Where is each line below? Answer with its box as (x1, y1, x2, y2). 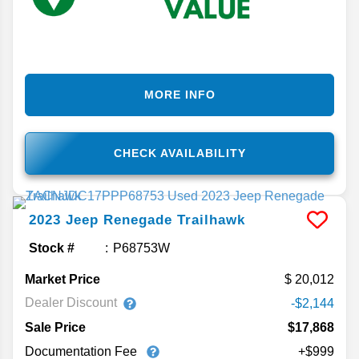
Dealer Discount (25, 296, 117, 310)
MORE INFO (143, 87, 216, 101)
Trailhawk (177, 212, 245, 228)
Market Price (25, 272, 100, 286)
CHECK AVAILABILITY (113, 146, 246, 159)
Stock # (29, 240, 75, 255)
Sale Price (25, 320, 86, 334)
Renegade (103, 212, 172, 228)
